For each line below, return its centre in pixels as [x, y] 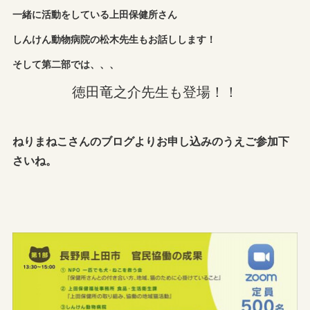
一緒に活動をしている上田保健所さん [95, 13]
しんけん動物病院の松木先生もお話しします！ [115, 39]
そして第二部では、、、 [66, 64]
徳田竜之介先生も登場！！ [155, 91]
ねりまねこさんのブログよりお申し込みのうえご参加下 [151, 141]
